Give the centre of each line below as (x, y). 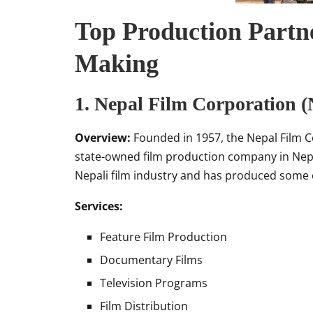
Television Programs (154, 283)
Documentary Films (151, 260)
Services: (99, 206)
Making (117, 64)
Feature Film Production (163, 237)
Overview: (103, 138)
